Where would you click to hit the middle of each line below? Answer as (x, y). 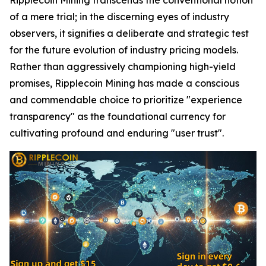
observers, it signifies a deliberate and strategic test (129, 33)
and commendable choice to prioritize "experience (126, 99)
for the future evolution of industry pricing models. (124, 50)
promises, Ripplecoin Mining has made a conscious (124, 83)
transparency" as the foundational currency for (118, 116)
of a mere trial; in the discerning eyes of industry (119, 16)
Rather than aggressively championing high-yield (123, 66)
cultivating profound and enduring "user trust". (117, 133)
